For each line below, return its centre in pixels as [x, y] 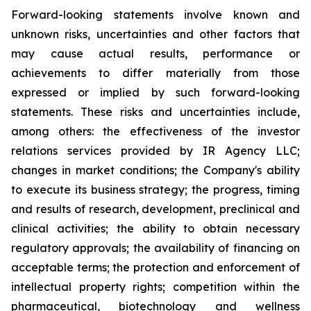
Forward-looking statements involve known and [155, 15]
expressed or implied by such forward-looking [155, 92]
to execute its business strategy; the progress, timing [155, 190]
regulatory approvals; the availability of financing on [155, 248]
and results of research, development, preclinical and [155, 209]
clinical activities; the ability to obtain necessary [155, 228]
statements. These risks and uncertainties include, [155, 112]
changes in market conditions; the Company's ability [155, 170]
